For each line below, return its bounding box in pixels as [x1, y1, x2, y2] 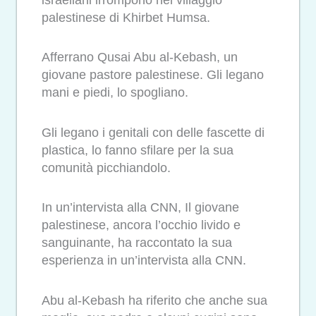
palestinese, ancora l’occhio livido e [42, 218, 241, 233]
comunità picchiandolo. [42, 160, 171, 175]
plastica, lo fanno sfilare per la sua [42, 142, 233, 157]
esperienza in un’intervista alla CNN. [42, 253, 246, 268]
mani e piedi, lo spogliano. [42, 85, 188, 100]
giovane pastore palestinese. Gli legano [42, 68, 264, 83]
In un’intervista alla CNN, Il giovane [42, 200, 239, 215]
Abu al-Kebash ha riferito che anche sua [42, 293, 267, 308]
